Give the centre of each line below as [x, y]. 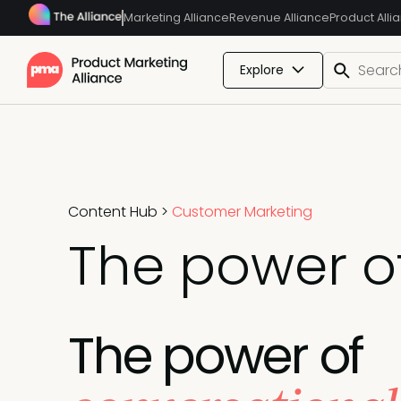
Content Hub [113, 212]
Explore [262, 69]
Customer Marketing [242, 212]
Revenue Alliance [279, 17]
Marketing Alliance [176, 17]
